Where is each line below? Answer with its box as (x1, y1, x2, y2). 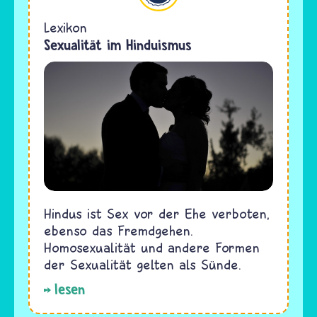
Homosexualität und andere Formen (44, 238, 260, 255)
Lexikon (44, 19, 87, 36)
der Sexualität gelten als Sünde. (44, 255, 241, 272)
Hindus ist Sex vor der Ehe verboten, (44, 204, 270, 221)
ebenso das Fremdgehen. (44, 221, 193, 238)
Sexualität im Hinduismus (44, 36, 192, 54)
